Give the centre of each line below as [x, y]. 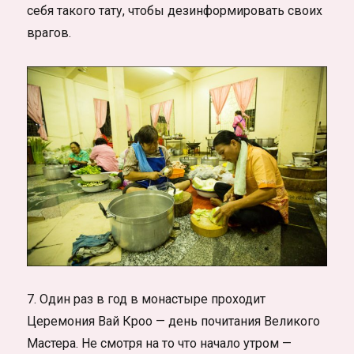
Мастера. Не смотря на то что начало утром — [160, 343]
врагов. [49, 33]
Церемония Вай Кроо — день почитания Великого [174, 321]
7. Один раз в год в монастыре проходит [147, 299]
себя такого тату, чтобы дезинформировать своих [175, 11]
